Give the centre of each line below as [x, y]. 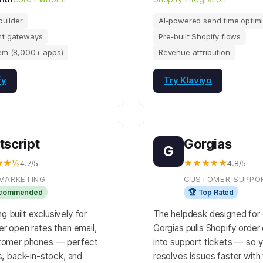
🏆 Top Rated [211, 192]
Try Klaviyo [188, 80]
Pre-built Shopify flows [200, 36]
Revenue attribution [194, 52]
